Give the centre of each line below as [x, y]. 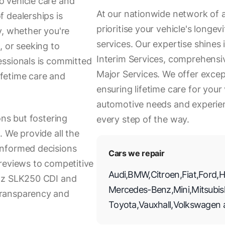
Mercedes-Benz [140, 190]
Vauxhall [155, 205]
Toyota [123, 205]
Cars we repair [137, 153]
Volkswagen [197, 205]
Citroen [165, 175]
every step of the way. [143, 119]
